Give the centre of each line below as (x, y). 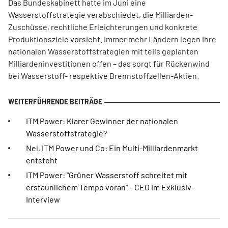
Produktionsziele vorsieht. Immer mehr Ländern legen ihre (112, 39)
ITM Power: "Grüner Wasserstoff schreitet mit (107, 175)
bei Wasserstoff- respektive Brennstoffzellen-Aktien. (104, 76)
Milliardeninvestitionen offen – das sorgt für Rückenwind (109, 63)
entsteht (42, 160)
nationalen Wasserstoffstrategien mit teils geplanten (103, 51)
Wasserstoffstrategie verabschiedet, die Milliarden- (101, 15)
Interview (43, 199)
